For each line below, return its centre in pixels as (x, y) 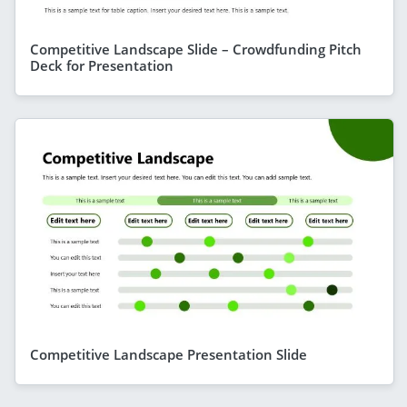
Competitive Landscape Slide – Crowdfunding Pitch (196, 49)
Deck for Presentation (102, 65)
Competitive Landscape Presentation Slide (169, 354)
